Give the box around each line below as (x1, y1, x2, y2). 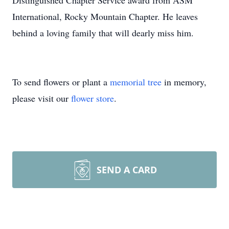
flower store (71, 92, 114, 104)
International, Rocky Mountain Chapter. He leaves (12, 10, 198, 22)
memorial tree (110, 76, 162, 88)
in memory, (162, 76, 207, 88)
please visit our (12, 92, 71, 104)
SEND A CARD (97, 164, 157, 176)
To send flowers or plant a (12, 76, 110, 88)
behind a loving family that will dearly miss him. (12, 27, 194, 39)
